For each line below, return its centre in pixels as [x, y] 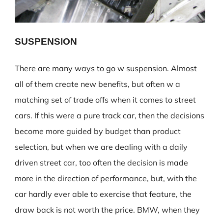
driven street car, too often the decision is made [101, 163]
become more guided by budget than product [98, 131]
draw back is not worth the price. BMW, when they [107, 210]
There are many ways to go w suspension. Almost [106, 68]
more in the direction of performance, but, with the [106, 178]
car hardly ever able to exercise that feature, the [103, 194]
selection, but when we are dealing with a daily [101, 147]
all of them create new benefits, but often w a [97, 84]
